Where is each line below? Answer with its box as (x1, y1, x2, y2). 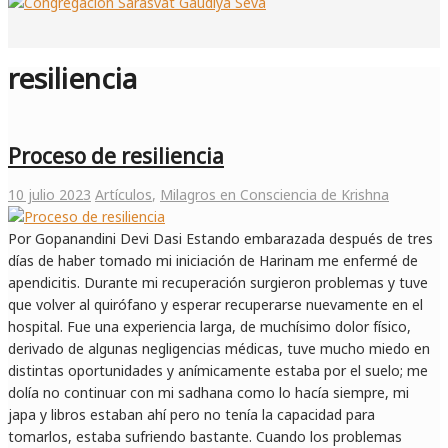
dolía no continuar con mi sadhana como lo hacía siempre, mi (8, 383, 409, 403)
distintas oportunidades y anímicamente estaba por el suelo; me (8, 361, 428, 381)
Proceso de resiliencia (8, 141, 224, 170)
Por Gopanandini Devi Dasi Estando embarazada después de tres (8, 229, 433, 249)
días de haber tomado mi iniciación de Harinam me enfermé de (8, 251, 418, 271)
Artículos (95, 185, 152, 205)
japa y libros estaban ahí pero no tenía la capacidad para (8, 405, 375, 425)
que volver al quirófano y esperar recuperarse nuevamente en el (8, 295, 423, 315)
